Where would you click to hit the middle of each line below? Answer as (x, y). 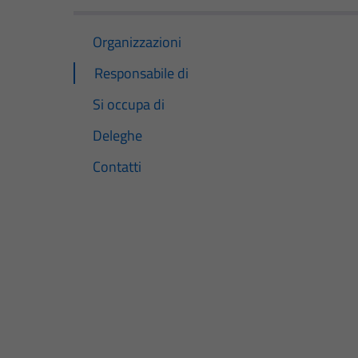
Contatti (117, 167)
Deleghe (117, 135)
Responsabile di (141, 73)
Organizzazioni (137, 42)
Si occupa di (129, 104)
